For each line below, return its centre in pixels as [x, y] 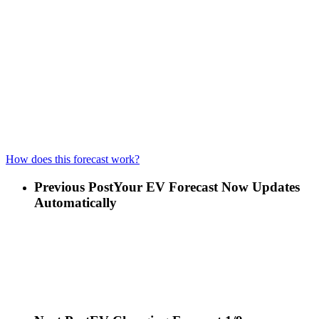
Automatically [75, 202]
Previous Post [74, 187]
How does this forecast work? [73, 159]
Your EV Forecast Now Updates [206, 187]
